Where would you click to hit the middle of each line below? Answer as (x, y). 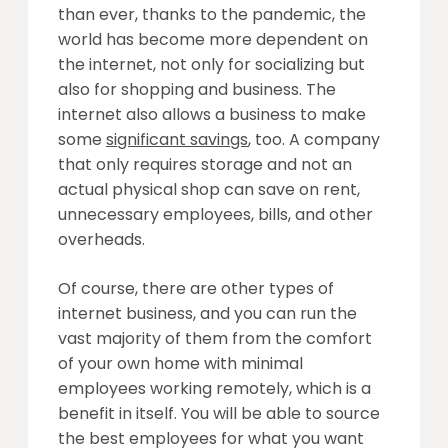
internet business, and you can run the (207, 313)
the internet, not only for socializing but (211, 64)
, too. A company (314, 139)
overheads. (101, 239)
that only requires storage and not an (205, 164)
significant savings (177, 139)
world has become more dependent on (213, 39)
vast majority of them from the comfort (215, 338)
